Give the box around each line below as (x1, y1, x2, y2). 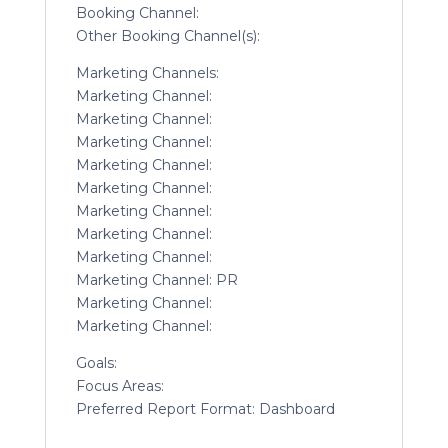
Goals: (75, 354, 117, 373)
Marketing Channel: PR (75, 271, 238, 290)
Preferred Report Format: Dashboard (75, 400, 335, 419)
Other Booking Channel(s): (75, 27, 260, 46)
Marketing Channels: (75, 64, 219, 83)
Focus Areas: (75, 377, 164, 396)
